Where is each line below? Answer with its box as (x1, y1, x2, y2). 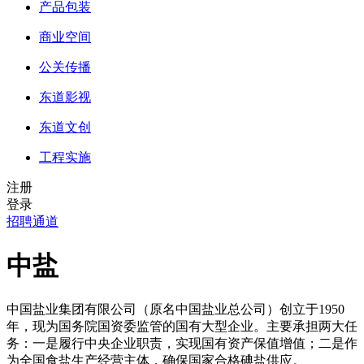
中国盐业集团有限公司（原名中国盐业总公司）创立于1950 (6, 302, 344, 317)
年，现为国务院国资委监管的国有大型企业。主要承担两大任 (6, 319, 357, 334)
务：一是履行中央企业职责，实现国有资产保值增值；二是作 (6, 336, 357, 351)
